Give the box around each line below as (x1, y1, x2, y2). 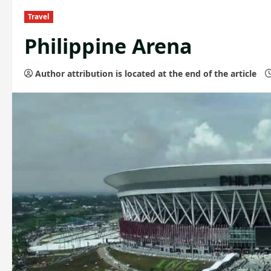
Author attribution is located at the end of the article (35, 68, 256, 79)
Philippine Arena (24, 32, 192, 60)
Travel (28, 11, 50, 22)
